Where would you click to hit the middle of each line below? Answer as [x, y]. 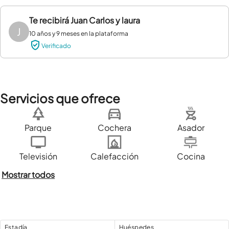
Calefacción [114, 156]
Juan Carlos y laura [105, 20]
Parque [38, 127]
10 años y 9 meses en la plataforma [79, 33]
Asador [191, 127]
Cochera [114, 127]
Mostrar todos [28, 174]
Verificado [56, 46]
